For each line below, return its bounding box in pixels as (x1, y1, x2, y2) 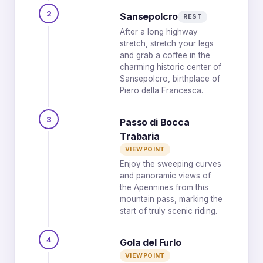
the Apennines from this (120, 183, 208, 192)
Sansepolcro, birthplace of (120, 74, 220, 83)
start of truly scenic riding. (120, 206, 217, 215)
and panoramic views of (120, 171, 211, 180)
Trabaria (120, 130, 160, 142)
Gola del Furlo (120, 237, 181, 248)
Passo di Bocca (120, 116, 190, 128)
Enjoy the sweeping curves (120, 159, 221, 168)
